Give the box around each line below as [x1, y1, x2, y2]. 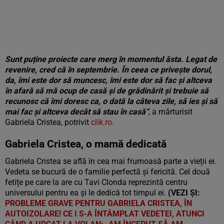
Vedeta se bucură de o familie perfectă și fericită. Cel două [5, 167, 210, 176]
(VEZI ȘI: [168, 188, 200, 197]
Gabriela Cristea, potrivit [5, 117, 91, 127]
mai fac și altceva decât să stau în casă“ [5, 107, 148, 116]
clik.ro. [91, 117, 114, 127]
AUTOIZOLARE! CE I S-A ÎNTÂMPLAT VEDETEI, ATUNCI [5, 209, 204, 218]
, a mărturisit [148, 107, 192, 116]
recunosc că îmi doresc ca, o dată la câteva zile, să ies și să [5, 96, 217, 106]
